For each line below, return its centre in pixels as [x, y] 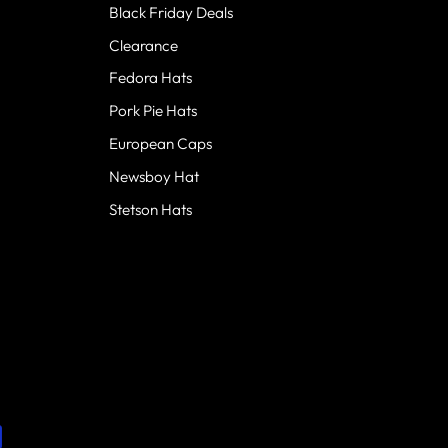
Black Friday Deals [170, 12]
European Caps [160, 144]
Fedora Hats [150, 78]
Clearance [143, 45]
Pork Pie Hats [152, 111]
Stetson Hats [150, 209]
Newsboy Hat [153, 176]
